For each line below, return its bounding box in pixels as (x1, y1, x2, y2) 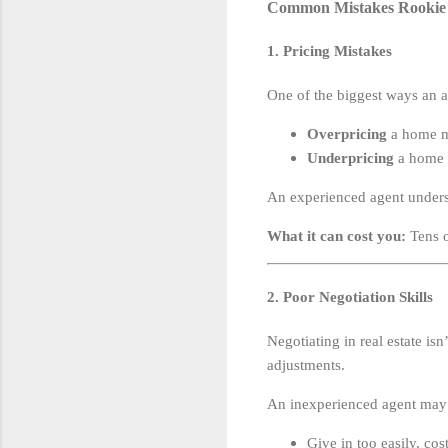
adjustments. (267, 357, 345, 374)
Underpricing (307, 150, 394, 167)
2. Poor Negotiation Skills (267, 289, 433, 306)
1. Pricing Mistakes (267, 43, 392, 60)
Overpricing (307, 126, 387, 143)
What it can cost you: (267, 228, 406, 245)
